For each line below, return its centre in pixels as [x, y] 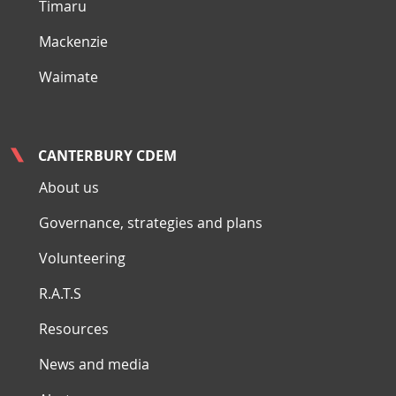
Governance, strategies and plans [151, 223]
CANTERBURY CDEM [107, 156]
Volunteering [82, 259]
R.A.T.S [60, 294]
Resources [74, 329]
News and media [94, 365]
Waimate [69, 77]
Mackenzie [73, 42]
